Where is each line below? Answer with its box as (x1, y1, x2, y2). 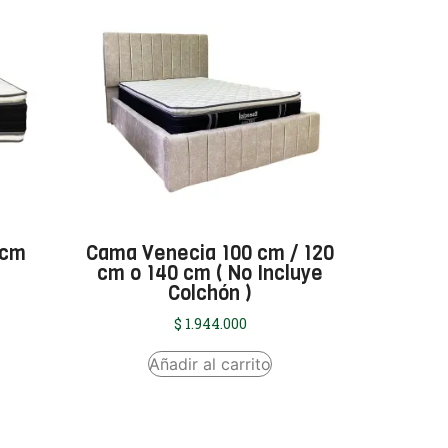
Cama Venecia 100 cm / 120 (86, 240, 335, 268)
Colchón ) (168, 280, 253, 308)
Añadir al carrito (149, 354, 272, 375)
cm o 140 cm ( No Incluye (97, 260, 324, 288)
